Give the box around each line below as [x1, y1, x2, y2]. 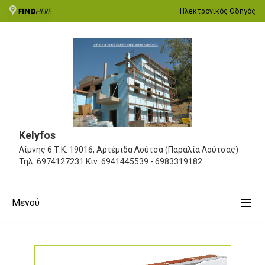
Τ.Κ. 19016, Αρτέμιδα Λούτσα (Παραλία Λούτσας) [54, 145, 238, 154]
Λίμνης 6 [19, 145, 52, 154]
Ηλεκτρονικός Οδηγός [180, 7, 256, 15]
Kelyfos [19, 129, 56, 141]
